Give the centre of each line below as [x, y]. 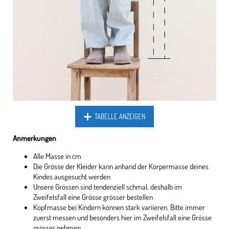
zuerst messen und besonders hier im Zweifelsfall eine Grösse [122, 217]
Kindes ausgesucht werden [72, 176]
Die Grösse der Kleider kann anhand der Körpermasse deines [121, 166]
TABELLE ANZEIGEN [120, 117]
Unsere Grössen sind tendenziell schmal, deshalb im [107, 186]
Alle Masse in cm [57, 156]
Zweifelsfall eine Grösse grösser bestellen [93, 197]
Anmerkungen [34, 138]
